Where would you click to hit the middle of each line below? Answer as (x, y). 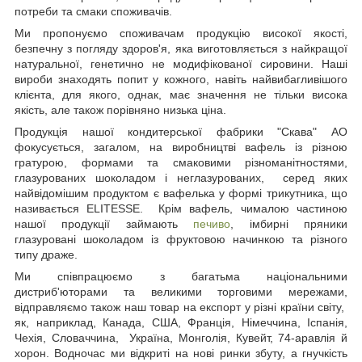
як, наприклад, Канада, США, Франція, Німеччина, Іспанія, (181, 322)
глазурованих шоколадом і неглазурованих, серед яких (181, 177)
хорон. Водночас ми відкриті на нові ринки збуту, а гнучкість (181, 353)
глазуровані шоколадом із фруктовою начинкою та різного (181, 239)
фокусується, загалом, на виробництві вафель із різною (181, 147)
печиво (212, 223)
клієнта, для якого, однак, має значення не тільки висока (181, 94)
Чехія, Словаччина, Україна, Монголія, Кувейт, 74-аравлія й (181, 337)
